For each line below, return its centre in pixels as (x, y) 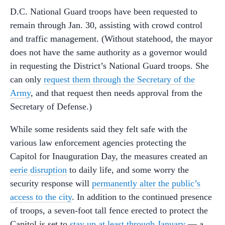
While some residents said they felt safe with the (99, 129)
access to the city (41, 197)
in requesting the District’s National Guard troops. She (109, 66)
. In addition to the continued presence (142, 197)
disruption (48, 170)
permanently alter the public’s (146, 183)
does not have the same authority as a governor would (108, 52)
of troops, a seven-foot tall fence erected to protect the (109, 210)
